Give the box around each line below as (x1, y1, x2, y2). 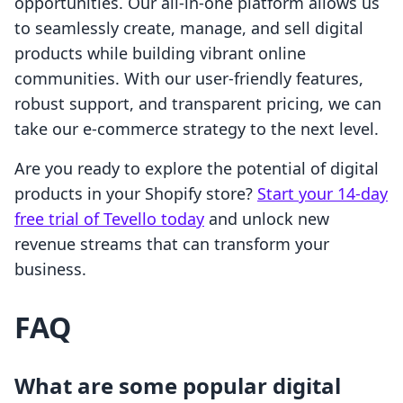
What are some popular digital (14, 371, 341, 401)
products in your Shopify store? (14, 183, 257, 205)
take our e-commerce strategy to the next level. (14, 118, 379, 140)
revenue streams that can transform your (14, 233, 329, 255)
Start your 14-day (257, 183, 388, 205)
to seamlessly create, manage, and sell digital (14, 17, 363, 40)
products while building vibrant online (14, 42, 306, 65)
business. (14, 258, 86, 281)
